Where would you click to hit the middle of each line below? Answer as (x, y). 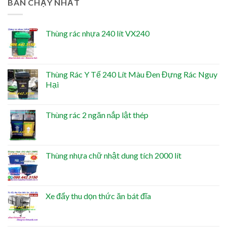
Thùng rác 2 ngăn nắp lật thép (97, 115)
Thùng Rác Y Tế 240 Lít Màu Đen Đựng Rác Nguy (131, 74)
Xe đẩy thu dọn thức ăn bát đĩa (98, 196)
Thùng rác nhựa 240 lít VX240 (98, 33)
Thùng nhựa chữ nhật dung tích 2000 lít (113, 156)
